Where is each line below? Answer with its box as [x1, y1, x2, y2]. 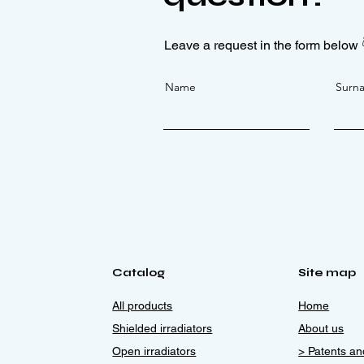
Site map [298, 266, 357, 279]
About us [298, 322, 344, 335]
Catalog [112, 266, 166, 279]
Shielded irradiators [112, 322, 213, 335]
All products [112, 299, 173, 312]
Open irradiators [112, 344, 197, 357]
